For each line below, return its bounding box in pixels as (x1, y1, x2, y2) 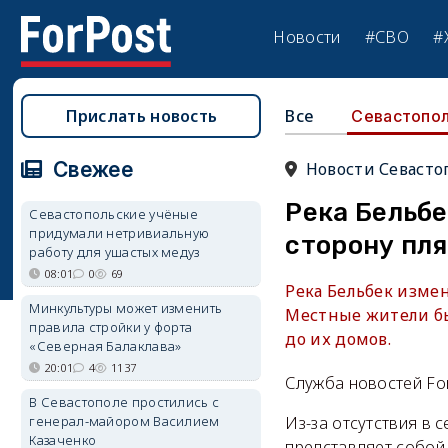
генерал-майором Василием (29, 412, 220, 430)
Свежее (47, 157, 133, 182)
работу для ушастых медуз (29, 243, 200, 261)
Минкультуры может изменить (29, 299, 223, 317)
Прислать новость (65, 105, 218, 127)
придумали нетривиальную (29, 224, 210, 242)
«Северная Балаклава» (29, 337, 182, 355)
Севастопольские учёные (29, 205, 199, 223)
